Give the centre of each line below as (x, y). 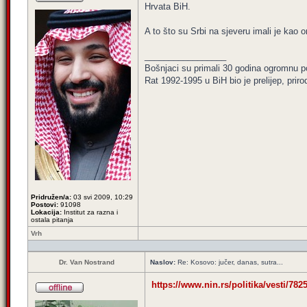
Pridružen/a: (51, 197)
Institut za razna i (90, 212)
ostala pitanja (52, 220)
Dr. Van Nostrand (86, 262)
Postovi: (45, 205)
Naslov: (163, 262)
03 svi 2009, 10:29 (102, 197)
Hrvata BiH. (168, 7)
